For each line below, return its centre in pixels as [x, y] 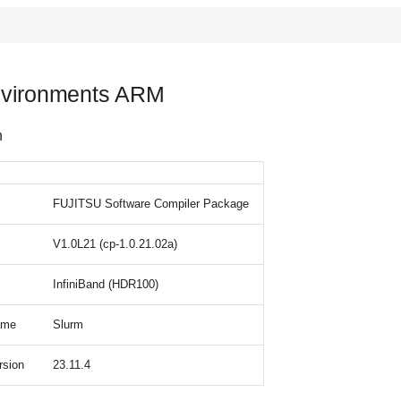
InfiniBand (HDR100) [106, 284]
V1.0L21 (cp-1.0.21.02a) [115, 243]
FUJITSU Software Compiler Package [151, 203]
